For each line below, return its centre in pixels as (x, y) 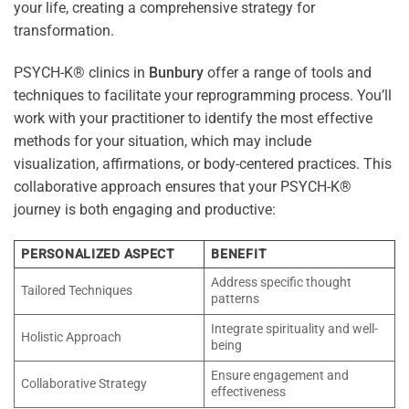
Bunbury (176, 73)
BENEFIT (239, 254)
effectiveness (249, 392)
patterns (236, 299)
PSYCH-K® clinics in (81, 73)
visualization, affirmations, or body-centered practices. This (203, 164)
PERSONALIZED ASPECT (98, 254)
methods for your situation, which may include (163, 142)
